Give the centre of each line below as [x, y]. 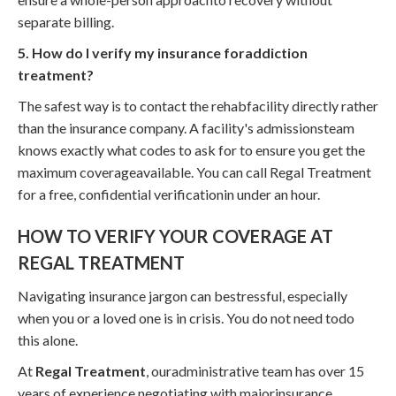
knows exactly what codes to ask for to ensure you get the [191, 149]
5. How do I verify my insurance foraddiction [163, 52]
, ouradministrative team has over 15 [255, 370]
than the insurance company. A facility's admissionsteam [186, 127]
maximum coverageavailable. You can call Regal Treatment [194, 171]
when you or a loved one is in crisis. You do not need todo [186, 317]
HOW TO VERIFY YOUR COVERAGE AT [175, 236]
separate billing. [66, 21]
